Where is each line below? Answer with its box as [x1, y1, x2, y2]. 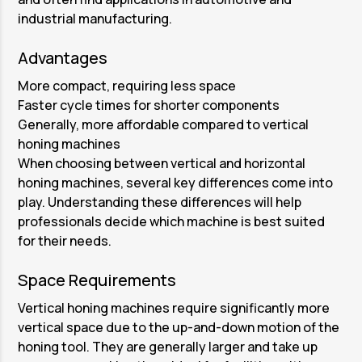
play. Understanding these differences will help [18, 193, 302, 212]
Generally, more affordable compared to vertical [18, 116, 309, 134]
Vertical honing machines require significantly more [18, 299, 330, 318]
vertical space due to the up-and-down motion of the [18, 318, 340, 337]
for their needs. [18, 232, 112, 250]
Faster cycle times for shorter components [18, 96, 280, 115]
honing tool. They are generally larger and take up [18, 338, 318, 356]
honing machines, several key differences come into [18, 174, 334, 192]
